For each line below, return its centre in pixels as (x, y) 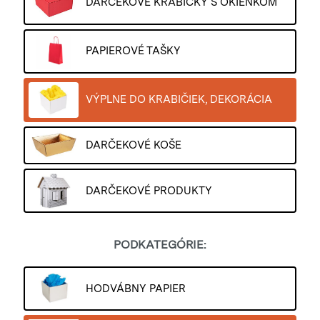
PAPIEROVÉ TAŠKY (133, 51)
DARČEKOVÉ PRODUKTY (149, 190)
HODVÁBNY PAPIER (136, 288)
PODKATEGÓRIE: (160, 245)
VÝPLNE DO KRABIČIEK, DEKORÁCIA (179, 100)
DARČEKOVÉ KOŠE (134, 145)
